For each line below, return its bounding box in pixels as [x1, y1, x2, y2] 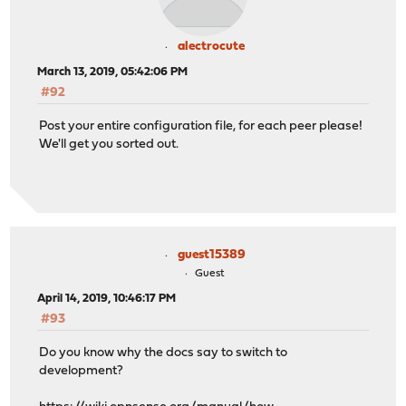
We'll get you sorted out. [39, 137, 179, 151]
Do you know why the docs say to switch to [39, 345, 288, 360]
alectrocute [178, 40, 245, 54]
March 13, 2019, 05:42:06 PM [37, 66, 188, 79]
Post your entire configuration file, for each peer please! [39, 119, 363, 133]
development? [39, 363, 124, 378]
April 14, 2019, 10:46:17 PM [37, 293, 177, 305]
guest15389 [177, 248, 246, 263]
